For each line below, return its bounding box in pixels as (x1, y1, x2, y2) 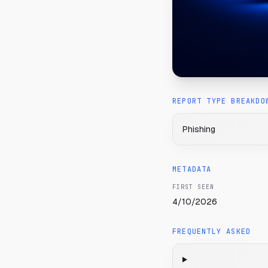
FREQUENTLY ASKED (172, 227, 251, 236)
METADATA (172, 165, 212, 174)
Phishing (182, 124, 215, 135)
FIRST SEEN (172, 183, 214, 191)
